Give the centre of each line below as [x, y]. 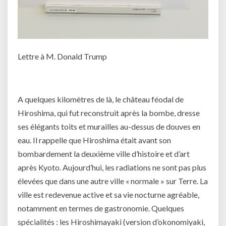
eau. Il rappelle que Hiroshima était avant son [94, 140]
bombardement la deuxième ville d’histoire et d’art [104, 153]
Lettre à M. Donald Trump [62, 56]
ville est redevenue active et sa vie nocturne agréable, [108, 194]
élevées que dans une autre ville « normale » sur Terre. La [113, 181]
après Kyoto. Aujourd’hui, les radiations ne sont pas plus [112, 167]
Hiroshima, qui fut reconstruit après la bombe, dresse [109, 112]
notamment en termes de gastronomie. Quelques [101, 208]
